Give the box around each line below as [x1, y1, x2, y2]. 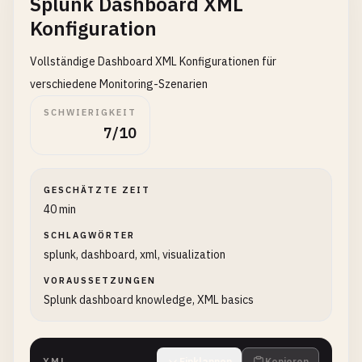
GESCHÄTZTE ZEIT [44, 184, 150, 196]
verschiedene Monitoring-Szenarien [30, 77, 208, 91]
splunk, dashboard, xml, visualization [44, 247, 225, 262]
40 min [44, 202, 76, 217]
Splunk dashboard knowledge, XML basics [44, 293, 254, 307]
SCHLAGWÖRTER [44, 229, 135, 241]
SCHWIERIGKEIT [44, 107, 137, 118]
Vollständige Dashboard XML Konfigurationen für [30, 54, 276, 69]
